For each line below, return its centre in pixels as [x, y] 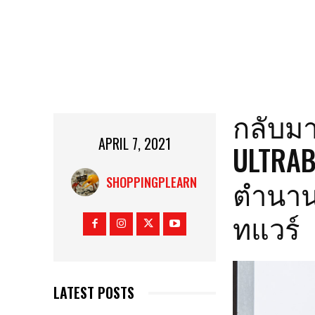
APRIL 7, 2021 [135, 144]
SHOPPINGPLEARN [151, 182]
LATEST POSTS [94, 293]
